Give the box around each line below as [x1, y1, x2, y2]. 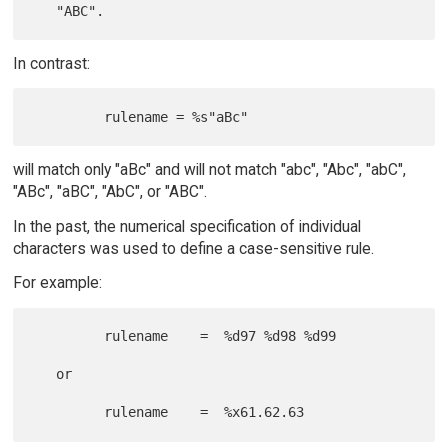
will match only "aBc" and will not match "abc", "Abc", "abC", [12, 159, 406, 179]
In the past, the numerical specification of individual [12, 216, 361, 236]
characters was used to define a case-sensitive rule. [12, 238, 374, 258]
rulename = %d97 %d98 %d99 [32, 328, 105, 345]
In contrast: [12, 53, 90, 73]
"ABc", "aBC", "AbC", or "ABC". [12, 181, 207, 201]
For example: [12, 273, 102, 293]
